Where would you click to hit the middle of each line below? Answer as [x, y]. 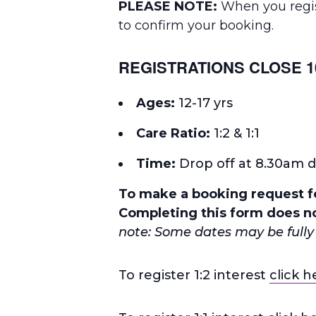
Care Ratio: [173, 133]
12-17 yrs [204, 103]
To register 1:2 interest [194, 275]
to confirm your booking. [196, 25]
